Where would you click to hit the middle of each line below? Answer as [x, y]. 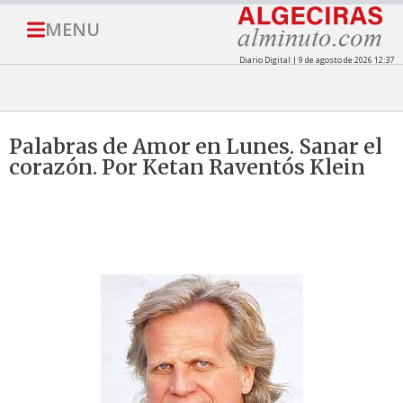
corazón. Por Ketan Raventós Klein [187, 167]
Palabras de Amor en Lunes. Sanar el [196, 147]
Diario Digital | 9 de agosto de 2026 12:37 [316, 60]
